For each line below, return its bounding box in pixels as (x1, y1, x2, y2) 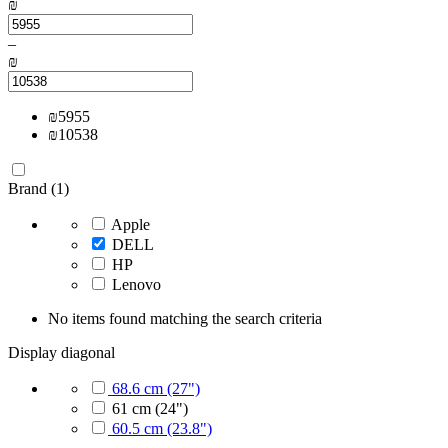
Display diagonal (8, 344, 115, 361)
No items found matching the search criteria (48, 310, 322, 327)
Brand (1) (8, 180, 69, 197)
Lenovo (112, 276, 161, 293)
